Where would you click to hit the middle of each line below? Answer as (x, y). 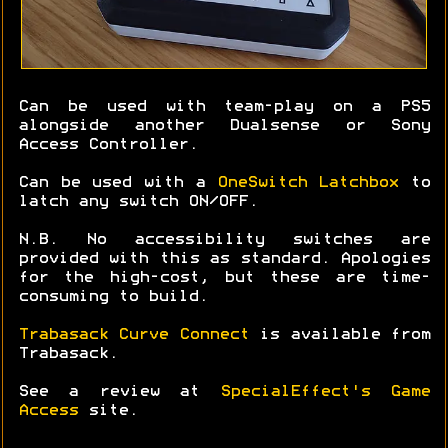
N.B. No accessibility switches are (224, 240)
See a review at (119, 392)
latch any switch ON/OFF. (138, 202)
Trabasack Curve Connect (133, 335)
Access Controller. (108, 145)
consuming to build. (113, 297)
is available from (339, 335)
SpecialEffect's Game (325, 392)
